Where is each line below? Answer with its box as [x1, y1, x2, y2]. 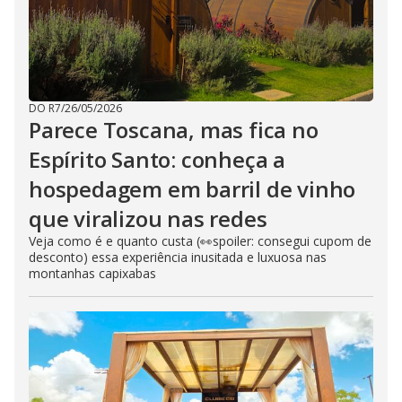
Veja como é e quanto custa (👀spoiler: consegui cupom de [29, 232, 371, 250]
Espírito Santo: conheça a [29, 144, 285, 175]
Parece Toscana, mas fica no [29, 115, 319, 145]
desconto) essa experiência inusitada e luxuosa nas [29, 249, 327, 267]
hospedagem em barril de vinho [29, 174, 356, 205]
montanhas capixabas [29, 265, 156, 283]
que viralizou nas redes [29, 204, 267, 234]
